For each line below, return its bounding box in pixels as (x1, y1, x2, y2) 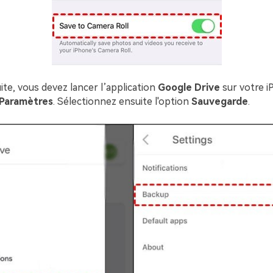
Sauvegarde (191, 96, 248, 107)
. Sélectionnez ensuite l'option (52, 96, 191, 107)
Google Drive (157, 82, 220, 93)
